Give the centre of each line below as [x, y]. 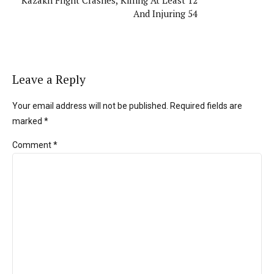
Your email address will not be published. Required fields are [127, 106]
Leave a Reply [49, 80]
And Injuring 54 [165, 13]
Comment [33, 145]
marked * [30, 121]
